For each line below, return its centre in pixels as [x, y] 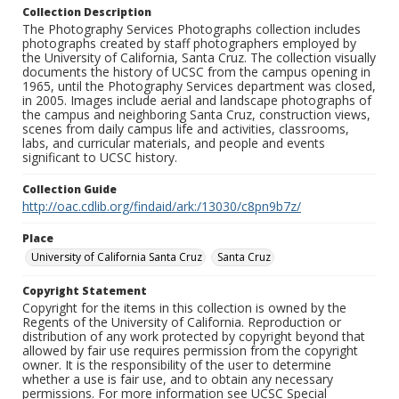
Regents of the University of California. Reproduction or [182, 322]
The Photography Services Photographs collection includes [191, 29]
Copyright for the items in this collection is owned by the [184, 308]
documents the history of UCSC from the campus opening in [196, 72]
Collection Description [87, 12]
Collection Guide [69, 190]
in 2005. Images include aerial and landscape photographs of [197, 101]
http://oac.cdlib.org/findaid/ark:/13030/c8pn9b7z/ [162, 207]
